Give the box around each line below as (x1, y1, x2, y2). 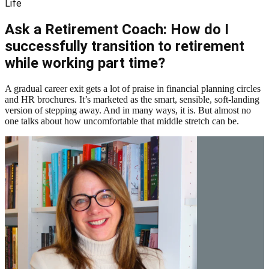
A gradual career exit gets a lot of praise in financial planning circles (5, 83, 261, 94)
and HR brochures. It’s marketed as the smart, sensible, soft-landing (5, 94, 259, 104)
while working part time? (5, 54, 165, 71)
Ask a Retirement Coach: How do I (5, 20, 229, 38)
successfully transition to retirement (5, 37, 244, 55)
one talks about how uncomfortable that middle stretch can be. (5, 115, 239, 126)
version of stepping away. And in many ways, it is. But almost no (5, 104, 251, 115)
